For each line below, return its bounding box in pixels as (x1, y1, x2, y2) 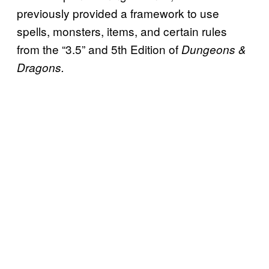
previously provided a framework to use (17, 5, 219, 22)
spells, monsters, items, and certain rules (17, 23, 227, 40)
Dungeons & (178, 41, 246, 58)
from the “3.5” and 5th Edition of (17, 41, 178, 58)
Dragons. (17, 59, 67, 76)
